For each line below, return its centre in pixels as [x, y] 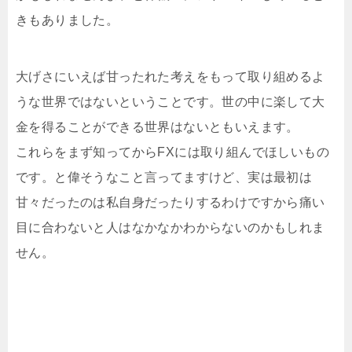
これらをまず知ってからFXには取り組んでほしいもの [172, 152]
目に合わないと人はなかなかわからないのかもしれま [170, 228]
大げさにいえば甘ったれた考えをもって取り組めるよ [170, 77]
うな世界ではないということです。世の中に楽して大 [170, 102]
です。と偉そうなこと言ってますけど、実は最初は [164, 178]
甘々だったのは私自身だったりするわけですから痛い [170, 203]
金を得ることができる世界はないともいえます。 [158, 127]
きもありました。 [68, 20]
